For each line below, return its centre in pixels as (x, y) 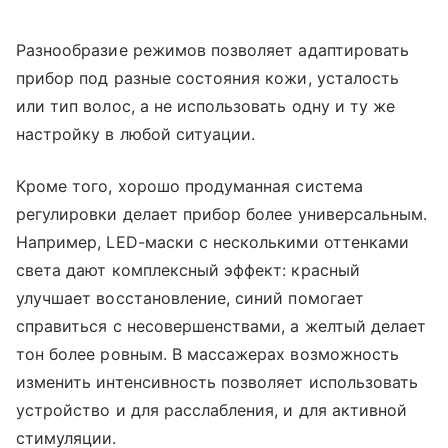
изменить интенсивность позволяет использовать (217, 382)
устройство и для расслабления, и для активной (212, 410)
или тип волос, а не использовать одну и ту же (206, 106)
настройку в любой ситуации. (136, 134)
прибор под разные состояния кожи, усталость (208, 78)
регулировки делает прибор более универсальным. (222, 214)
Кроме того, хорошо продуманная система (189, 186)
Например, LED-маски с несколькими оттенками (213, 242)
